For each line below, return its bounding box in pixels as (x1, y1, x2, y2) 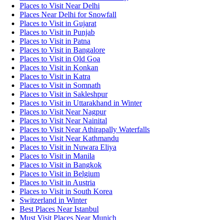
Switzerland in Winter (20, 196, 87, 205)
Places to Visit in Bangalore (20, 46, 105, 55)
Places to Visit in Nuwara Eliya (20, 143, 116, 152)
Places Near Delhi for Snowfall (20, 10, 116, 19)
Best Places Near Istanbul (20, 205, 99, 214)
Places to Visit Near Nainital (20, 116, 107, 125)
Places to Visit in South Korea (20, 187, 112, 196)
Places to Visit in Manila (20, 152, 95, 161)
